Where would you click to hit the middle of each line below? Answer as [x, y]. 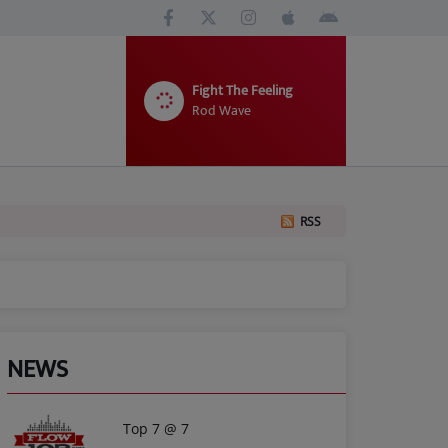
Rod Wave [221, 110]
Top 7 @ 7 [156, 428]
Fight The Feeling [242, 90]
